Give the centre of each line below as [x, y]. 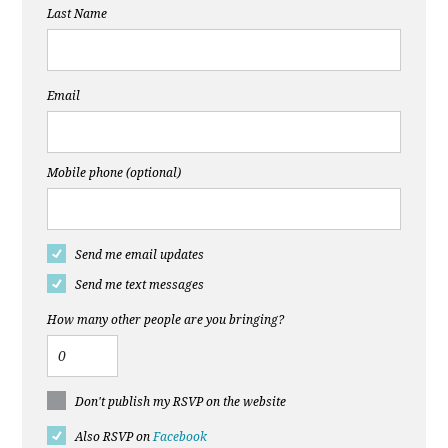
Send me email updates [140, 255]
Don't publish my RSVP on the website [181, 402]
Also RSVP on [114, 437]
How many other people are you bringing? [166, 320]
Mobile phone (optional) [114, 173]
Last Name [77, 14]
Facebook [180, 437]
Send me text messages [140, 285]
